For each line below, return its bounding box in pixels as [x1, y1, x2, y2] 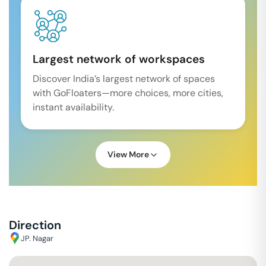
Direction [9, 217, 61, 233]
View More [107, 149, 149, 160]
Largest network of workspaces [33, 52, 205, 66]
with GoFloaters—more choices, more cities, [33, 87, 223, 99]
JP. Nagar [21, 233, 53, 243]
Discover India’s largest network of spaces [33, 72, 215, 85]
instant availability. [33, 101, 114, 113]
